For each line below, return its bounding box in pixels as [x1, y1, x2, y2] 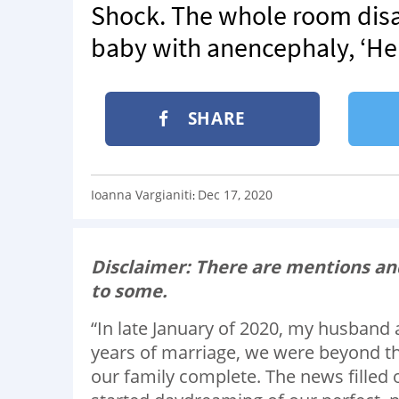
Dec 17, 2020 [198, 185, 273, 203]
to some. [91, 278, 167, 303]
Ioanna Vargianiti [91, 185, 192, 203]
